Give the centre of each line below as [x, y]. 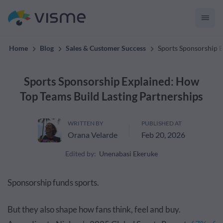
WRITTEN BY [86, 123]
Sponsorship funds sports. [53, 182]
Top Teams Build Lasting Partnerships [111, 96]
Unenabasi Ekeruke [128, 154]
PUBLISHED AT [162, 123]
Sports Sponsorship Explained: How [111, 81]
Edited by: [81, 154]
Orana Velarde [93, 135]
